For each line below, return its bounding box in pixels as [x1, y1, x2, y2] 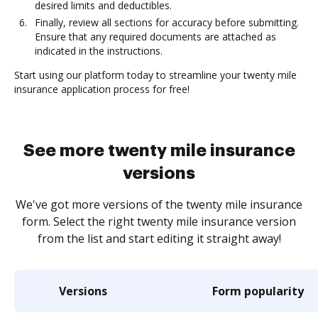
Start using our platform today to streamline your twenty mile [14, 68, 297, 82]
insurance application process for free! [14, 82, 190, 96]
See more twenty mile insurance [23, 142, 295, 159]
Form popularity [212, 283, 304, 299]
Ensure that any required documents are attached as [35, 30, 276, 43]
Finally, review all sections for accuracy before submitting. [35, 16, 299, 29]
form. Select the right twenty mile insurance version [22, 214, 296, 229]
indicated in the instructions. [35, 44, 163, 57]
